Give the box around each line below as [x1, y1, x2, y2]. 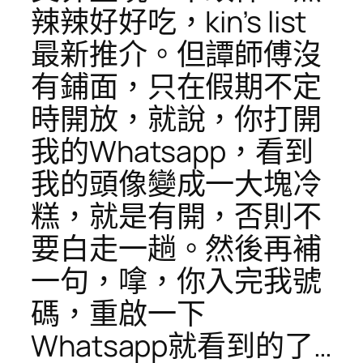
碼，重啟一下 [31, 293, 206, 334]
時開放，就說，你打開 [31, 99, 322, 139]
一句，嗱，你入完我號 [31, 261, 322, 301]
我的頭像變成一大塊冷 [31, 164, 322, 204]
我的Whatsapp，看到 [31, 131, 314, 172]
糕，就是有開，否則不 [31, 196, 322, 237]
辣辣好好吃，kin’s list [31, 2, 307, 42]
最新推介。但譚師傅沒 [31, 34, 322, 75]
